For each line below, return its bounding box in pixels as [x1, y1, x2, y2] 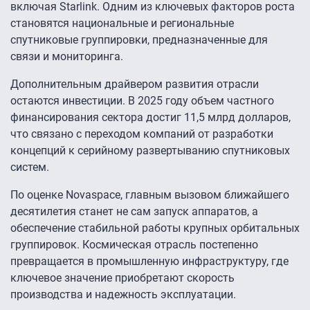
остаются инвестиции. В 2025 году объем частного [10, 94, 274, 108]
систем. [10, 161, 49, 174]
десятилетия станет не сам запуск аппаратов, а [10, 205, 258, 219]
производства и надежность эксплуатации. [10, 288, 236, 302]
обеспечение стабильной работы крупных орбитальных [10, 221, 300, 235]
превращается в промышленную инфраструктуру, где [10, 255, 289, 268]
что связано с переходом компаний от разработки [10, 127, 273, 141]
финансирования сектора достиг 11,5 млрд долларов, [10, 111, 291, 125]
